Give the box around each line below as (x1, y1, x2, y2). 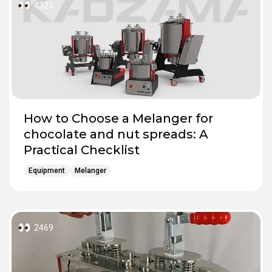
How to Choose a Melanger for (24, 110, 213, 126)
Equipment (29, 166, 65, 175)
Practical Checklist (24, 142, 140, 157)
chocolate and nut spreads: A (24, 126, 208, 141)
